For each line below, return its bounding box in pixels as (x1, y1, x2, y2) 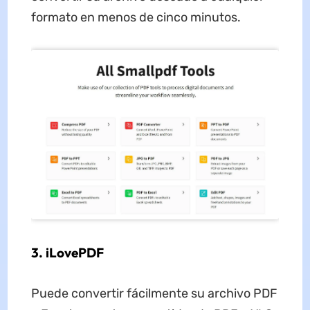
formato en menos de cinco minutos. (30, 9, 241, 25)
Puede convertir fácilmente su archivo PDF (30, 285, 277, 301)
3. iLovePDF (30, 244, 104, 261)
